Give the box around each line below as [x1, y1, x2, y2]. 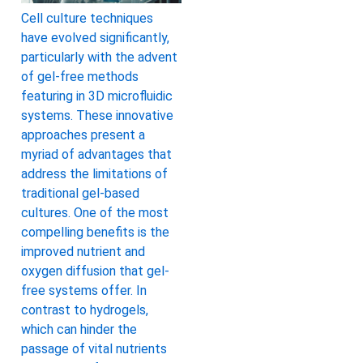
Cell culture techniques [21, 11, 153, 27]
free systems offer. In [21, 283, 147, 299]
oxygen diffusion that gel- [21, 263, 169, 280]
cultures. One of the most [21, 205, 169, 221]
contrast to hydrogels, [21, 302, 148, 318]
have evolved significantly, [21, 30, 169, 46]
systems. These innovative [21, 108, 173, 124]
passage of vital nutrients [21, 341, 167, 357]
